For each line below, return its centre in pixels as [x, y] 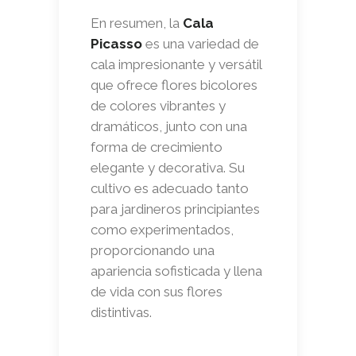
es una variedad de [201, 43]
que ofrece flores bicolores [174, 85]
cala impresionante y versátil [176, 64]
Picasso [116, 43]
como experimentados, [162, 229]
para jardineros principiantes [175, 209]
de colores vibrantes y [158, 105]
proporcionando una [153, 250]
